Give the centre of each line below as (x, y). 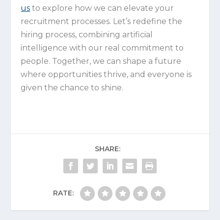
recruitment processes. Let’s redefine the (102, 22)
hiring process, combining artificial (87, 35)
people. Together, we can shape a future (101, 61)
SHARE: (108, 149)
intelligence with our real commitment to (102, 48)
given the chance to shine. (72, 88)
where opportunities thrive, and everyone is (106, 75)
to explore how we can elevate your (102, 8)
